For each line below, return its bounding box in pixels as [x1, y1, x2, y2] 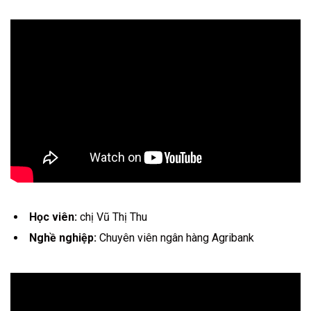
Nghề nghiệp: [29, 231, 96, 245]
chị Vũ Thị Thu [77, 210, 147, 224]
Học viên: [29, 210, 77, 224]
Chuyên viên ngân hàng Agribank [96, 231, 254, 245]
